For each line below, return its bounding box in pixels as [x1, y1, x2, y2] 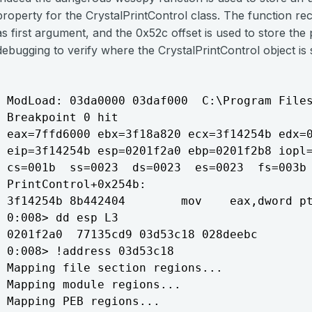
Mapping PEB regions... [7, 295, 160, 308]
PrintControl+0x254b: [7, 178, 146, 191]
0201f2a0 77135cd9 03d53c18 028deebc [7, 228, 258, 241]
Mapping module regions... [7, 278, 181, 291]
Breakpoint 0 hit [7, 111, 118, 124]
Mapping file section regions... [7, 261, 223, 274]
